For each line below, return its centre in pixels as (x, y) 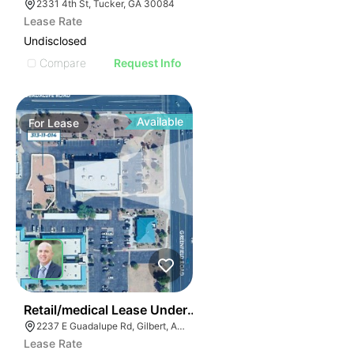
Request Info (148, 63)
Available (160, 121)
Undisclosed (55, 41)
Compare (63, 62)
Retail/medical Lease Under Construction (147, 310)
